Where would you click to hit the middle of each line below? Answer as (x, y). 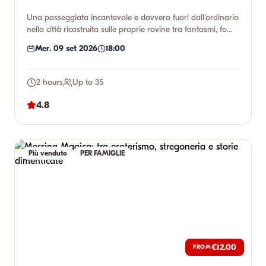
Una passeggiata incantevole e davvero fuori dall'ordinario (133, 18)
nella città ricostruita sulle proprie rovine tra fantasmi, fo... (129, 29)
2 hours (50, 82)
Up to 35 (88, 82)
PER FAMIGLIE (102, 153)
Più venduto (48, 153)
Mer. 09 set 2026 (66, 48)
